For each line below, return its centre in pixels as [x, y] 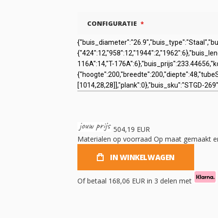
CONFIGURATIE [112, 23]
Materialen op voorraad [115, 139]
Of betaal [93, 181]
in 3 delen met [169, 181]
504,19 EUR [132, 129]
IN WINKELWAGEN [142, 157]
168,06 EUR [127, 181]
